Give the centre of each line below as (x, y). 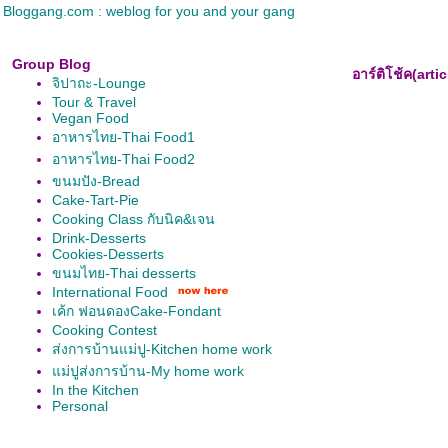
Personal (80, 406)
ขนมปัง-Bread (96, 181)
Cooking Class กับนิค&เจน (133, 219)
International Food (110, 292)
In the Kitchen (95, 390)
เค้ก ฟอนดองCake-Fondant (136, 311)
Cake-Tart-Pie (95, 200)
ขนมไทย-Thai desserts (124, 273)
